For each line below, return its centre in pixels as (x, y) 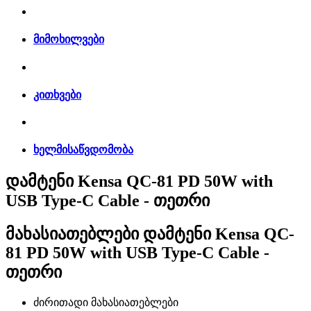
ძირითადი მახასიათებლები (106, 302)
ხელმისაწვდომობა (83, 150)
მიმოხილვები (69, 40)
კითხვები (57, 94)
